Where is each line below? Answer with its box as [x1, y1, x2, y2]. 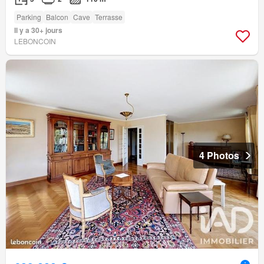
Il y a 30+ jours [14, 25, 62, 36]
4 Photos [199, 148, 239, 163]
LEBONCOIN [14, 36, 56, 47]
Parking [16, 12, 41, 22]
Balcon [46, 12, 68, 22]
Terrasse [95, 12, 123, 22]
